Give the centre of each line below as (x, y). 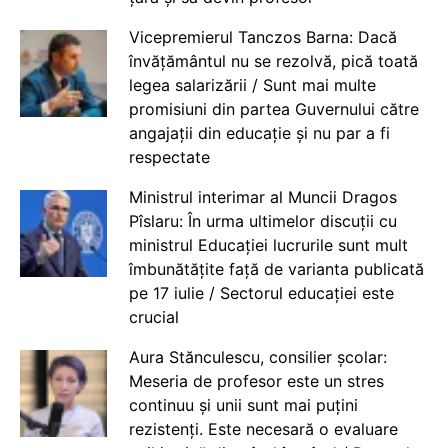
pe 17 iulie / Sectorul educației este (261, 293)
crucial (153, 317)
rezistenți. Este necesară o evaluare (263, 429)
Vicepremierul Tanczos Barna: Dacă (262, 37)
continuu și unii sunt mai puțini (243, 405)
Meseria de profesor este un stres (256, 381)
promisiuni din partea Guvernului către (273, 109)
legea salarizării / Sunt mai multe (252, 85)
